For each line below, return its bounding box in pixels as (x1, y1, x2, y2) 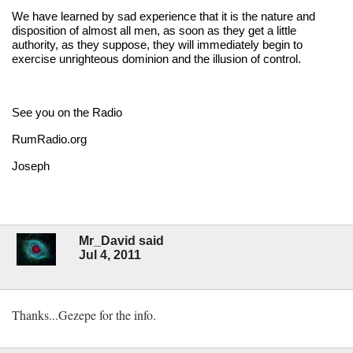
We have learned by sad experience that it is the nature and (12, 9, 315, 23)
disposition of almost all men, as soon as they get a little (12, 24, 296, 37)
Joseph (12, 159, 50, 173)
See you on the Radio (12, 106, 122, 119)
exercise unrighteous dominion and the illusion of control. (12, 52, 301, 65)
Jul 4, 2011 (79, 247, 141, 262)
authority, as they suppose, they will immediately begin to (12, 38, 303, 51)
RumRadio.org (12, 132, 87, 146)
